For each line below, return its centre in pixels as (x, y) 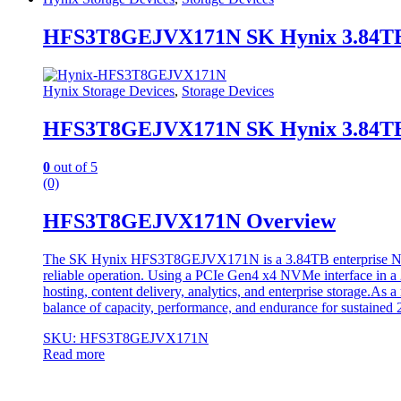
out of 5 (74, 166)
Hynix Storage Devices (109, 91)
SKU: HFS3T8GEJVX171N (126, 337)
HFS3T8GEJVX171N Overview (189, 221)
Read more (74, 354)
